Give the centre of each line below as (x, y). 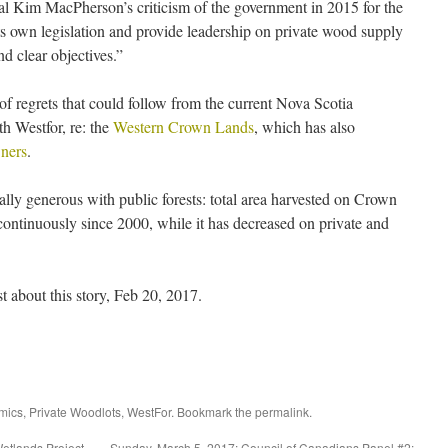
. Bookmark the (213, 411)
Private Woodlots (75, 411)
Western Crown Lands (183, 126)
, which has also (304, 126)
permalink (282, 411)
